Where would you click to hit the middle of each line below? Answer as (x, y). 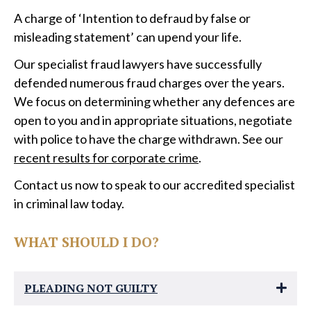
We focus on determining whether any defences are (154, 101)
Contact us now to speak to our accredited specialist (154, 185)
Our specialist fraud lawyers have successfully (138, 64)
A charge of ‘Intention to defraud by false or (132, 18)
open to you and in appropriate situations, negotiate (153, 120)
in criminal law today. (69, 203)
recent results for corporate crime (106, 158)
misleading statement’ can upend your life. (128, 37)
